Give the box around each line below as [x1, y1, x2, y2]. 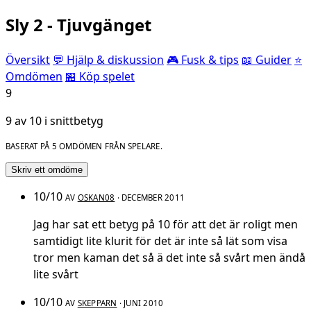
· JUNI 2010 [117, 297, 164, 308]
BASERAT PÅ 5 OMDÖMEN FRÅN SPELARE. [6, 141, 162, 152]
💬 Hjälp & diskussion [53, 52, 164, 68]
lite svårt [33, 266, 78, 282]
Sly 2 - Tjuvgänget [6, 13, 151, 37]
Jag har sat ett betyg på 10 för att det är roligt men [33, 216, 298, 232]
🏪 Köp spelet [65, 69, 135, 85]
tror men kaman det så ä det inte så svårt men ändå [33, 249, 305, 265]
